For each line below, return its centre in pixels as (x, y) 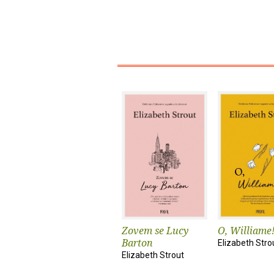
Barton (137, 243)
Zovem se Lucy (155, 231)
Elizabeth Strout (153, 255)
